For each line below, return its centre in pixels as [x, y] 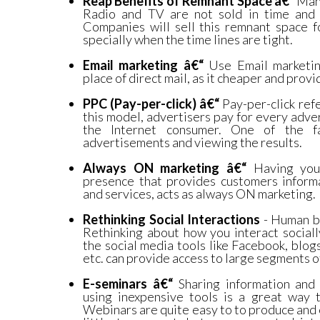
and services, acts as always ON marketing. [199, 194]
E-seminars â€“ [131, 284]
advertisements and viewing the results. [192, 142]
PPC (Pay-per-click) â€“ [153, 104]
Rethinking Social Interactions [173, 220]
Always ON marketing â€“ [168, 168]
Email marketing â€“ [146, 65]
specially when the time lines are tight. [188, 40]
